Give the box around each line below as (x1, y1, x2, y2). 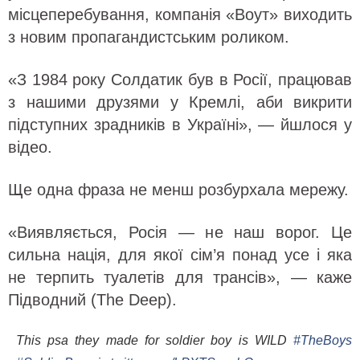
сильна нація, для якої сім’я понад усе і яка (8, 245, 352, 264)
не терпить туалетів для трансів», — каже (8, 268, 352, 286)
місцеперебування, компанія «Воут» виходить (8, 5, 352, 23)
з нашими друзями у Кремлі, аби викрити (8, 92, 352, 111)
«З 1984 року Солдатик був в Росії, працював (8, 70, 352, 88)
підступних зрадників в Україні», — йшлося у (8, 115, 352, 133)
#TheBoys (293, 333, 352, 347)
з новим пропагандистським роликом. (8, 27, 289, 46)
